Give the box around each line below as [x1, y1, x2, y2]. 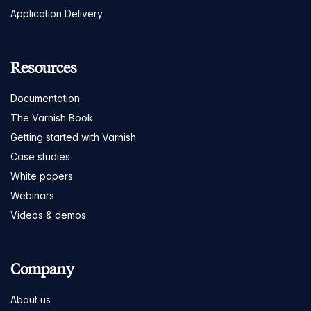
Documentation [10, 92, 80, 105]
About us [10, 294, 51, 306]
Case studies [10, 151, 70, 163]
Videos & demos [10, 209, 86, 221]
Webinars [10, 190, 54, 202]
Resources [10, 58, 77, 78]
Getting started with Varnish [10, 131, 136, 144]
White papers [10, 170, 73, 183]
